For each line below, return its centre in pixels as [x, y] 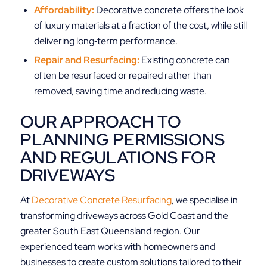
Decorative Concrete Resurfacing [101, 200]
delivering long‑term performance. [105, 41]
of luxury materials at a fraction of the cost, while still [140, 26]
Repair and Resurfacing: [86, 60]
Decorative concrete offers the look [169, 10]
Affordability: [64, 10]
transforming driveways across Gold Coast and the [124, 215]
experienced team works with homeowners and [117, 246]
